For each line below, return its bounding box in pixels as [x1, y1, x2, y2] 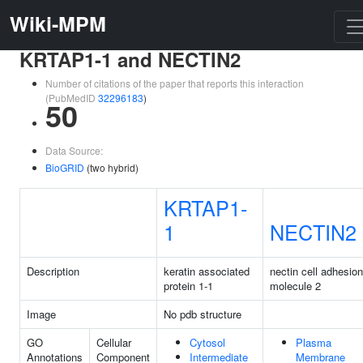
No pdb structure [164, 306, 241, 322]
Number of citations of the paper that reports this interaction [45, 76, 304, 90]
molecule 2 [270, 278, 321, 293]
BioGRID [45, 160, 84, 174]
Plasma [296, 335, 331, 350]
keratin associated [164, 263, 250, 279]
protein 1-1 [164, 278, 213, 293]
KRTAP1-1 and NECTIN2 [19, 45, 241, 73]
